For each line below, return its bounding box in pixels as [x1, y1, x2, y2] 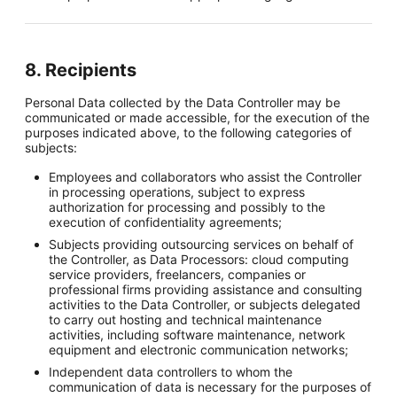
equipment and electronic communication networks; [49, 342, 349, 357]
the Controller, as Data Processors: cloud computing [49, 252, 350, 267]
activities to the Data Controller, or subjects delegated [49, 297, 362, 312]
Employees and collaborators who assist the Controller [49, 169, 362, 184]
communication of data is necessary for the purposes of [49, 379, 372, 394]
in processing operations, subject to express [49, 184, 306, 199]
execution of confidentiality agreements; [49, 214, 283, 230]
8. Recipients [25, 59, 136, 81]
